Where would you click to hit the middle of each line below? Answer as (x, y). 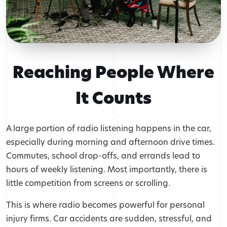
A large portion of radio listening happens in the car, (109, 128)
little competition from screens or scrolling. (88, 183)
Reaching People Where (113, 72)
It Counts (113, 98)
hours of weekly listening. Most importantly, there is (107, 169)
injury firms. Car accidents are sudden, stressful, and (109, 218)
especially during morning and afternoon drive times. (110, 142)
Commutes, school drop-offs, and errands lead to (103, 156)
